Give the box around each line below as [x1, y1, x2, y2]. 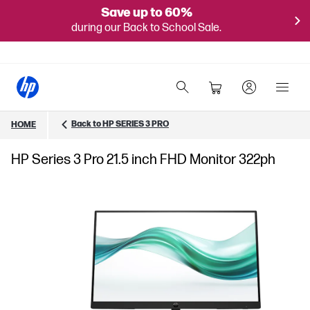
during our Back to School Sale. [71, 21, 221, 35]
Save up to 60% [100, 6, 192, 20]
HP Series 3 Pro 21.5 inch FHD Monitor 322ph [11, 152, 275, 168]
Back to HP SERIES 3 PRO [71, 119, 169, 129]
